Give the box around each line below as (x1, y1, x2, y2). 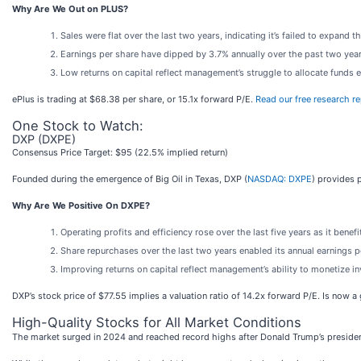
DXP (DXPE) (12, 132, 76, 146)
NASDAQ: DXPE (247, 173, 312, 185)
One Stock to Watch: (12, 118, 143, 134)
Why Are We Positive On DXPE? (12, 200, 150, 211)
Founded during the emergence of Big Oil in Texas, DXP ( (12, 173, 247, 185)
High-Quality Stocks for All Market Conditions (12, 314, 301, 330)
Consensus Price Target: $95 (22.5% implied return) (12, 147, 228, 158)
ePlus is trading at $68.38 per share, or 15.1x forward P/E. (12, 93, 255, 105)
